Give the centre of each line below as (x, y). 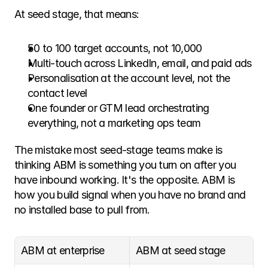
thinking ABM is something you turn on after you (125, 165)
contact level (57, 93)
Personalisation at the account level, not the (129, 78)
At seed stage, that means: (77, 14)
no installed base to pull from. (82, 210)
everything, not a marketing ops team (114, 123)
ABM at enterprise (63, 250)
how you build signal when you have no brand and (130, 195)
